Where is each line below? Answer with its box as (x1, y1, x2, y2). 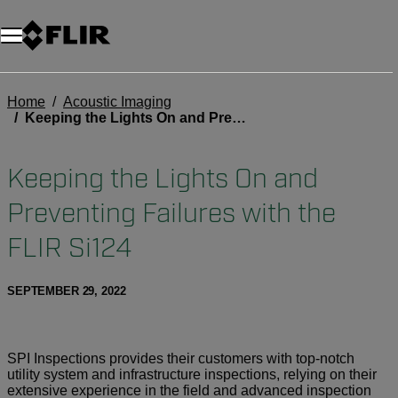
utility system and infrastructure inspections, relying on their (7, 367, 377, 382)
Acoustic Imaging (63, 94, 171, 109)
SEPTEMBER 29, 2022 (7, 284, 126, 298)
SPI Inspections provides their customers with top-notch (7, 351, 354, 366)
